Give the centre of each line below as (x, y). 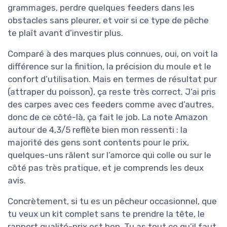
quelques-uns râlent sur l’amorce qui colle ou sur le (109, 155)
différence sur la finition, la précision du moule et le (109, 66)
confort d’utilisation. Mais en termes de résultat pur (112, 79)
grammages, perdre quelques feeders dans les (101, 7)
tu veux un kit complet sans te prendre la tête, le (106, 214)
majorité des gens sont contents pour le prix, (98, 142)
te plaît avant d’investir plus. (65, 33)
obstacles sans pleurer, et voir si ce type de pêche (108, 20)
